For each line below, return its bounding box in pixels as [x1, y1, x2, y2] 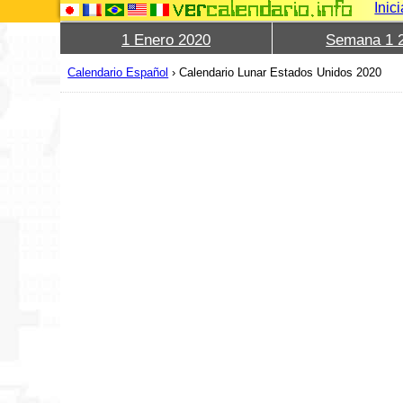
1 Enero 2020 [121, 31, 211, 49]
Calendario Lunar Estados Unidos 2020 [179, 66, 382, 80]
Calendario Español [67, 66, 169, 80]
